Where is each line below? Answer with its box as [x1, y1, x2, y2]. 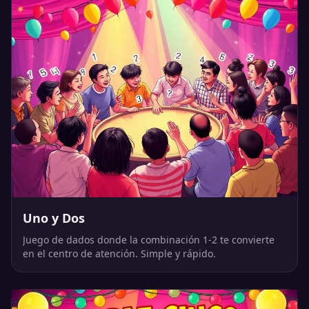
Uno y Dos [23, 210, 85, 226]
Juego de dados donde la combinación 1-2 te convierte [23, 233, 275, 246]
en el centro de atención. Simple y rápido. [23, 247, 216, 260]
